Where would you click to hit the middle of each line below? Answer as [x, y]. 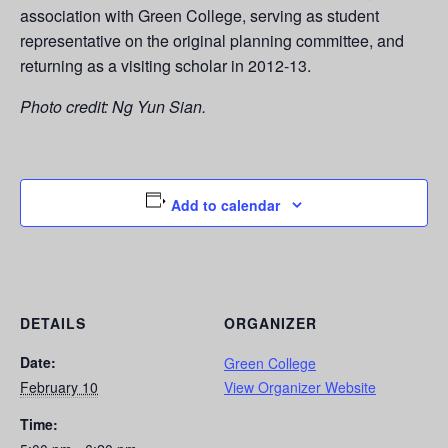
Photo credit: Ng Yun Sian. [113, 107]
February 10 [59, 386]
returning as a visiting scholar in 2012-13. [165, 66]
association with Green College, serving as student [199, 16]
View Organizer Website [300, 386]
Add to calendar [226, 204]
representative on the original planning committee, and [212, 41]
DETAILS [53, 322]
